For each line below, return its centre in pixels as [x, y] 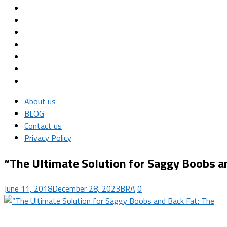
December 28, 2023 [86, 188]
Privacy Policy [48, 138]
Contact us [43, 125]
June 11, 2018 [28, 188]
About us [40, 101]
